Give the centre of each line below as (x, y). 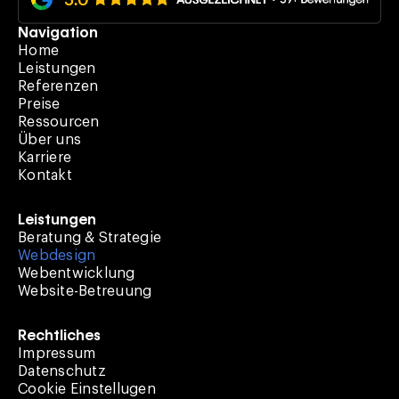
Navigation (58, 33)
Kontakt (45, 176)
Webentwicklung (77, 274)
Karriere (45, 158)
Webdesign (57, 256)
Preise (39, 105)
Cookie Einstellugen (87, 390)
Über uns (49, 140)
